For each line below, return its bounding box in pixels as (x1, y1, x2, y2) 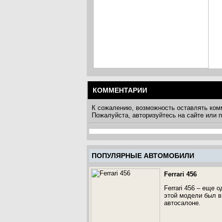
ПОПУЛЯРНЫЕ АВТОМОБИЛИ (92, 152, 194, 160)
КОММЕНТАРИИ (93, 86, 147, 94)
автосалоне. (164, 199, 201, 207)
